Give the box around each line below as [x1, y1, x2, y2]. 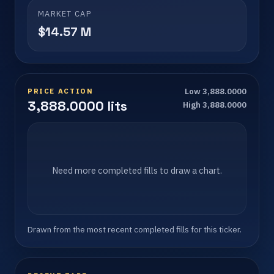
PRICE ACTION [28, 86, 94, 96]
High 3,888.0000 [183, 100, 246, 111]
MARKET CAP [38, 8, 91, 19]
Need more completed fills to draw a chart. [52, 165, 222, 177]
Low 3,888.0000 [185, 86, 246, 97]
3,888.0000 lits [28, 98, 127, 115]
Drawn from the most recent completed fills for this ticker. [28, 224, 242, 235]
